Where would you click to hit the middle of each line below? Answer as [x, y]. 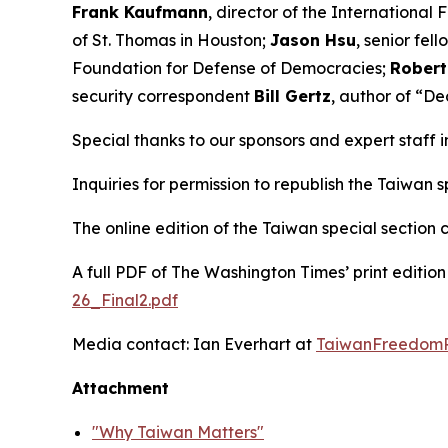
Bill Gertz [292, 96]
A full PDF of [121, 272]
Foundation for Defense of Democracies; [231, 68]
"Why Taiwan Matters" [178, 432]
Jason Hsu [313, 40]
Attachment [120, 388]
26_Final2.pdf [125, 300]
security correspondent [163, 96]
